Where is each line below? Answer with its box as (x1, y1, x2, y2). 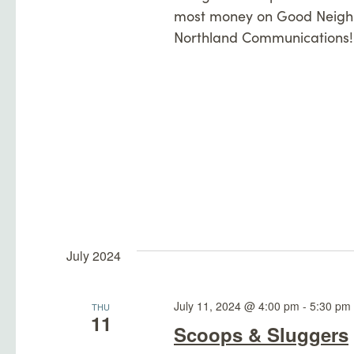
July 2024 (66, 246, 121, 265)
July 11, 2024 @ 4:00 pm (173, 297, 299, 314)
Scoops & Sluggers (173, 320, 348, 348)
